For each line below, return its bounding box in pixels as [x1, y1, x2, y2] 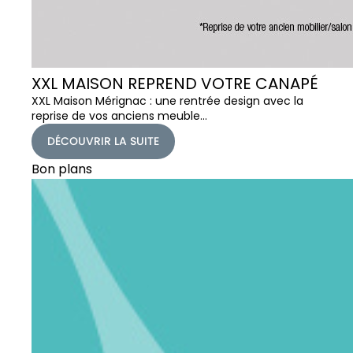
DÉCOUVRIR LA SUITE [47, 132, 159, 149]
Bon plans [32, 159, 92, 178]
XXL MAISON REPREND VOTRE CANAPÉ [32, 72, 318, 95]
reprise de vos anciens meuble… [32, 107, 207, 124]
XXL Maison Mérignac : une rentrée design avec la [32, 92, 303, 109]
